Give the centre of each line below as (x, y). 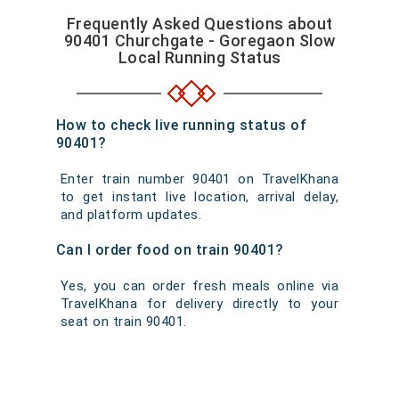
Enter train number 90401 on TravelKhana (199, 179)
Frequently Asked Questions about (199, 24)
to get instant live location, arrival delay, (199, 197)
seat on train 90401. (123, 322)
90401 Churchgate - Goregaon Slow (199, 41)
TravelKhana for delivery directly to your (199, 304)
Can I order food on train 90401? (170, 250)
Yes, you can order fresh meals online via (199, 286)
